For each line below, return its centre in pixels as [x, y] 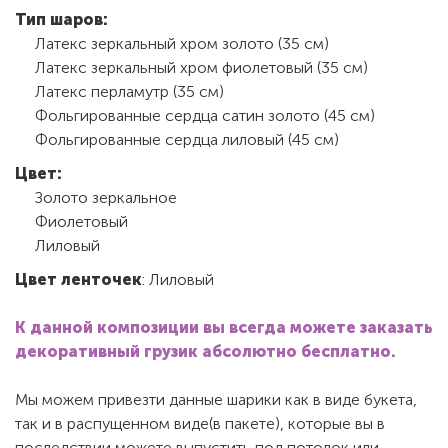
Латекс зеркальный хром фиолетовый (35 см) [201, 67]
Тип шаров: [61, 19]
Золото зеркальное [106, 197]
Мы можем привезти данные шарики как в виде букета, [216, 399]
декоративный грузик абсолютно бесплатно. [205, 351]
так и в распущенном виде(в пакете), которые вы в [200, 423]
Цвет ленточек [78, 279]
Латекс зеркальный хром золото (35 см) [182, 43]
